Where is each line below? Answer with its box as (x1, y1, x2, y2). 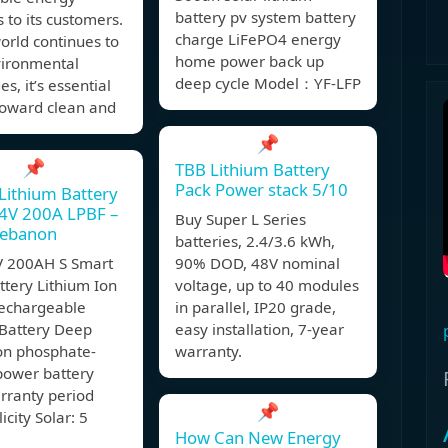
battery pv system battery (175, 7, 356, 28)
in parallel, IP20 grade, (175, 297, 336, 318)
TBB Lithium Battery (175, 158, 330, 182)
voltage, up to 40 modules (175, 275, 359, 296)
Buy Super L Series (175, 209, 306, 230)
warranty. (175, 341, 242, 362)
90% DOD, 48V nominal (175, 253, 340, 274)
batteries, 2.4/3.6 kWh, (175, 231, 335, 252)
